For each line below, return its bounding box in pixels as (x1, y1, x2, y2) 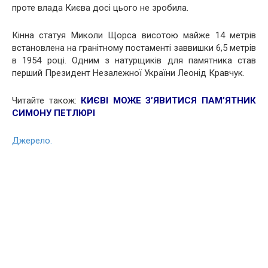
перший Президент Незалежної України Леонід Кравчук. (12, 68, 245, 79)
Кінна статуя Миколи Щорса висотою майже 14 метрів (12, 30, 256, 41)
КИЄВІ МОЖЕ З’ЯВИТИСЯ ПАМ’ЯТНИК (81, 95, 257, 106)
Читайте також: (12, 95, 81, 106)
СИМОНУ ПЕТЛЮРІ (12, 108, 95, 119)
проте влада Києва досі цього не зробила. (12, 2, 188, 14)
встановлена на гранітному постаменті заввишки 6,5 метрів (12, 42, 256, 54)
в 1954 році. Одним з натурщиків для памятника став (12, 55, 256, 66)
